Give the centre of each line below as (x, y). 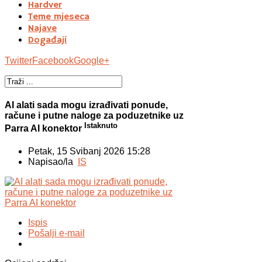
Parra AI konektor (44, 129)
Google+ (92, 60)
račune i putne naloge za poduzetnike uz (94, 115)
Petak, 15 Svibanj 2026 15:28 (89, 151)
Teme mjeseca (59, 17)
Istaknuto (101, 125)
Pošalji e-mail (56, 233)
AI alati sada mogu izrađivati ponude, (86, 105)
